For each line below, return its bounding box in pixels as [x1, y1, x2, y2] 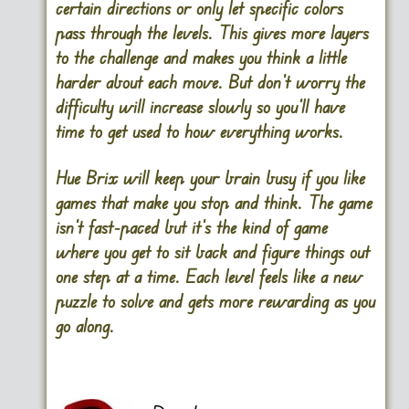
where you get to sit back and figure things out [55, 240, 370, 264]
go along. [55, 314, 114, 338]
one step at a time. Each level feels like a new [55, 265, 362, 288]
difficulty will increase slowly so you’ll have [55, 95, 345, 119]
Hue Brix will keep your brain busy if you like [55, 166, 365, 190]
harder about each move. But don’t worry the [55, 70, 365, 94]
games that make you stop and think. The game [55, 191, 372, 215]
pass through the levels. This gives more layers [55, 21, 369, 45]
